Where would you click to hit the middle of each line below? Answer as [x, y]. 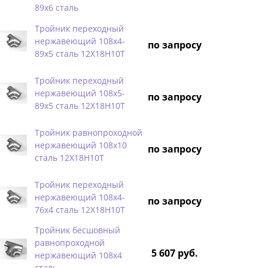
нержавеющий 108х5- [80, 93]
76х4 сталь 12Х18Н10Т [80, 209]
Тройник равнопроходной [89, 132]
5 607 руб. [175, 253]
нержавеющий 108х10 [81, 145]
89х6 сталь [57, 7]
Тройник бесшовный [77, 230]
